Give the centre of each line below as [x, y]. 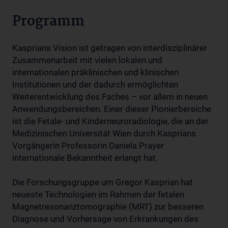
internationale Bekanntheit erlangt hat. [85, 158]
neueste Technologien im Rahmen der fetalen [98, 194]
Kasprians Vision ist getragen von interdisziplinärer [110, 48]
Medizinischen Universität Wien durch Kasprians [104, 133]
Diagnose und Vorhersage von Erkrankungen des [105, 219]
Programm [48, 22]
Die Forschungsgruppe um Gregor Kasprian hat [103, 182]
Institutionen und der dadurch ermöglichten [95, 84]
